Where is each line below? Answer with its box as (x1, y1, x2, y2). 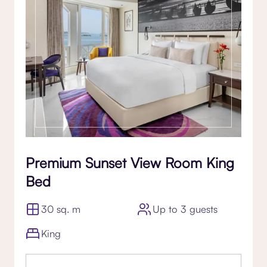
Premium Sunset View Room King (26, 154, 234, 172)
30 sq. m (41, 203, 81, 216)
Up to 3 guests (153, 203, 218, 216)
